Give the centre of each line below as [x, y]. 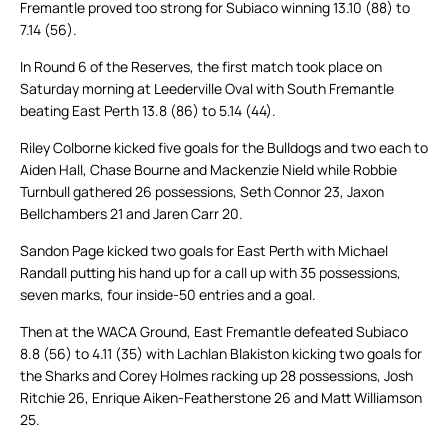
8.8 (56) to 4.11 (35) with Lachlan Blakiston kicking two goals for [221, 354]
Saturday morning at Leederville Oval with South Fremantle [207, 89]
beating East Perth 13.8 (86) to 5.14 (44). [148, 111]
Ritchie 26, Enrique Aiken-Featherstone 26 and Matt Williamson [221, 398]
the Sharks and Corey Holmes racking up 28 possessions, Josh [216, 376]
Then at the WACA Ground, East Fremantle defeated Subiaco [214, 332]
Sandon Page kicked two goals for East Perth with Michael [204, 251]
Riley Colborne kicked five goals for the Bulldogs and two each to [224, 148]
